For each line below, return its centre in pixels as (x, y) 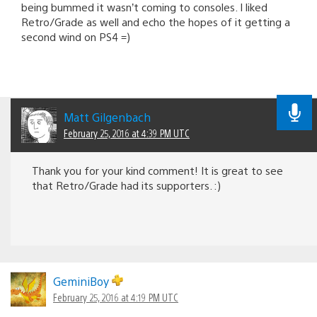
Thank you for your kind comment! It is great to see (157, 171)
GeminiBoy (82, 282)
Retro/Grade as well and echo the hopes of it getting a (156, 21)
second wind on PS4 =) (76, 36)
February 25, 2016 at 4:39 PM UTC (127, 133)
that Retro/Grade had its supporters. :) (126, 185)
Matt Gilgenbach (107, 117)
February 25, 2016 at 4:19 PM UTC (116, 298)
